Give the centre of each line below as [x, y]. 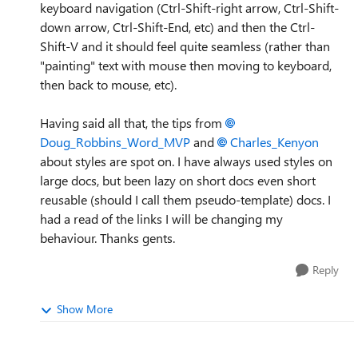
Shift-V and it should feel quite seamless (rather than [185, 46]
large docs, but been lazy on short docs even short [178, 180]
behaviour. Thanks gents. [107, 238]
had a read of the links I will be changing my [161, 219]
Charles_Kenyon [274, 142]
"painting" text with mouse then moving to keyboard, [186, 65]
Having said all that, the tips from [133, 123]
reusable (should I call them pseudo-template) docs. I [185, 199]
